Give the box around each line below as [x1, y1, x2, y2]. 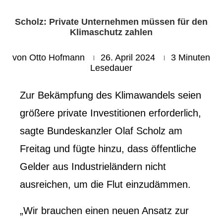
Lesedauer [90, 62, 132, 73]
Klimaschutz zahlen [69, 27, 153, 37]
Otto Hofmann [29, 52, 85, 62]
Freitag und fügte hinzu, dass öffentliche [20, 143, 196, 154]
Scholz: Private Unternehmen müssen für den [14, 16, 208, 27]
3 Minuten [170, 52, 210, 62]
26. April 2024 [100, 52, 155, 62]
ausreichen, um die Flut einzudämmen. [20, 178, 191, 190]
